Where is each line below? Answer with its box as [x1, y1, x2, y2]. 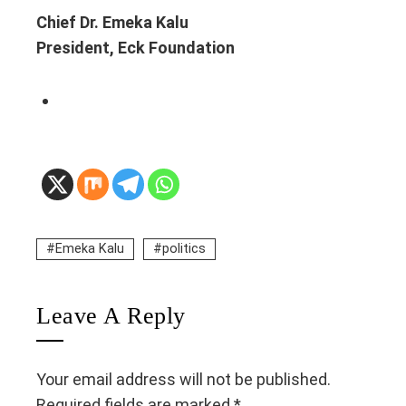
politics [162, 240, 206, 256]
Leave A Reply [36, 302, 186, 329]
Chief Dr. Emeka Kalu [36, 12, 188, 32]
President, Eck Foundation [36, 37, 235, 57]
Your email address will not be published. [36, 369, 331, 389]
